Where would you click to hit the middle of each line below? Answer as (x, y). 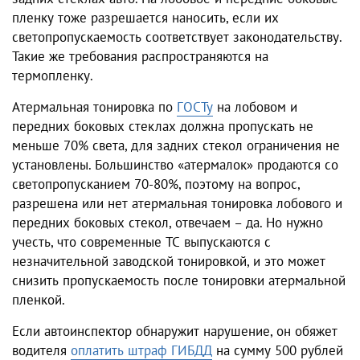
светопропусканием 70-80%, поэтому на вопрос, (156, 184)
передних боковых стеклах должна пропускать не (163, 126)
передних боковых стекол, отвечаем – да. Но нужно (168, 222)
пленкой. (39, 299)
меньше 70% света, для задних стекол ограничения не (176, 145)
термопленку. (53, 75)
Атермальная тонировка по (94, 106)
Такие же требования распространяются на (140, 56)
